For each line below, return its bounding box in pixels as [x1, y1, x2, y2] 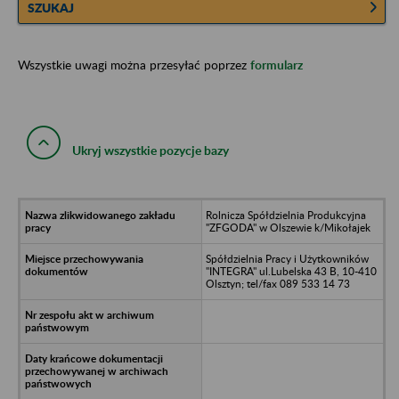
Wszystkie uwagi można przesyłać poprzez [18, 56, 250, 72]
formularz [250, 56, 303, 72]
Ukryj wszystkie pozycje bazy [72, 142, 229, 158]
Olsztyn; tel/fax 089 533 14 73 [205, 276, 350, 290]
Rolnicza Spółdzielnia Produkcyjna [205, 208, 366, 222]
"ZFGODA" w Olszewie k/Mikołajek [205, 220, 370, 234]
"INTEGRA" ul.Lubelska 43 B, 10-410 [205, 264, 377, 278]
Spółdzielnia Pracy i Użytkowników [205, 251, 369, 265]
